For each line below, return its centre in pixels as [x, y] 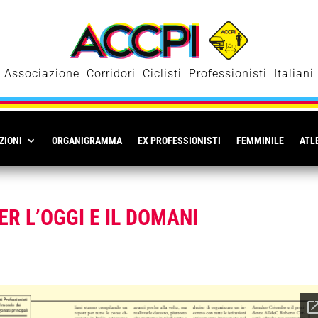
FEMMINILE [260, 141]
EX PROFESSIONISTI [179, 141]
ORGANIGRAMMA [87, 141]
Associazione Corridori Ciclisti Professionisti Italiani [159, 73]
